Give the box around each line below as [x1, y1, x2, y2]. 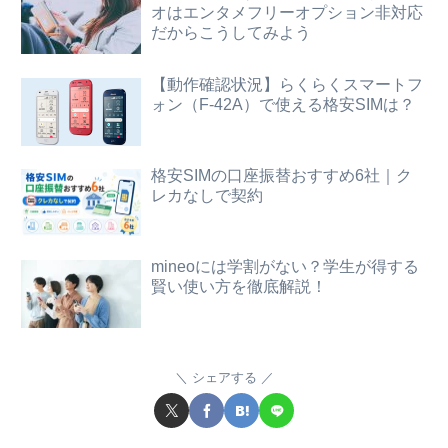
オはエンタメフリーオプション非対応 [151, 4, 423, 22]
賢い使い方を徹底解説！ [151, 277, 327, 295]
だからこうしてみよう [151, 24, 311, 42]
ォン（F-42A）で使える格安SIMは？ [151, 95, 415, 113]
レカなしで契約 [151, 186, 263, 204]
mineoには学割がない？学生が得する [151, 257, 419, 275]
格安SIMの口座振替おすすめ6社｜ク [151, 166, 412, 184]
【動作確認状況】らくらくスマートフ [151, 75, 423, 93]
